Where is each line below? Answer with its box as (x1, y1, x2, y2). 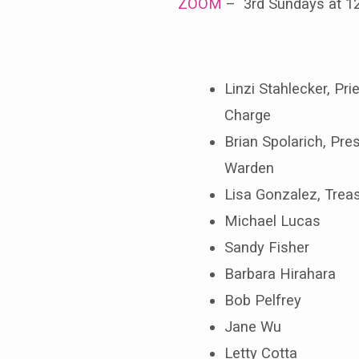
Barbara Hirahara (224, 264, 336, 282)
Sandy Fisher (224, 238, 309, 256)
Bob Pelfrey (224, 291, 301, 309)
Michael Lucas (224, 212, 321, 229)
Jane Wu (224, 317, 281, 335)
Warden (224, 159, 274, 176)
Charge (224, 106, 271, 123)
